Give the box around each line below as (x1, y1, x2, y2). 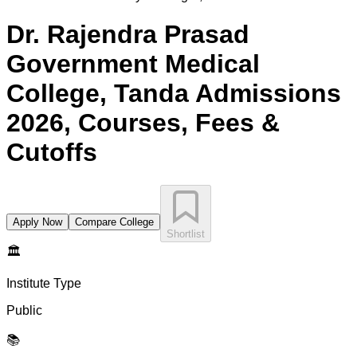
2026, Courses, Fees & (6, 108, 280, 138)
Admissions (195, 79, 341, 108)
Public (6, 303, 42, 317)
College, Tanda (6, 79, 189, 108)
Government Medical (6, 49, 260, 79)
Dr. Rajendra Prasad (6, 20, 249, 49)
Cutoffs (6, 138, 97, 167)
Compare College (75, 215, 154, 228)
